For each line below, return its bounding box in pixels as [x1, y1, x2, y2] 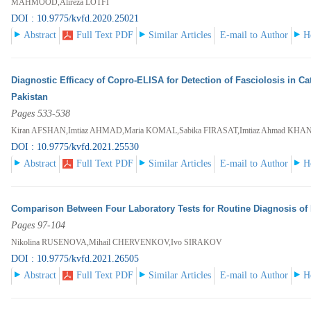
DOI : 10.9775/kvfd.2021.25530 [11, 142, 140, 153]
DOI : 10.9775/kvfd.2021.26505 [11, 253, 140, 264]
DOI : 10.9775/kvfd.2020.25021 [11, 13, 140, 24]
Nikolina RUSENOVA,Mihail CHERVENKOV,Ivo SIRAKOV [11, 237, 223, 248]
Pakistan [11, 92, 49, 103]
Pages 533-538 [11, 108, 71, 119]
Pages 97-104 [11, 220, 66, 231]
